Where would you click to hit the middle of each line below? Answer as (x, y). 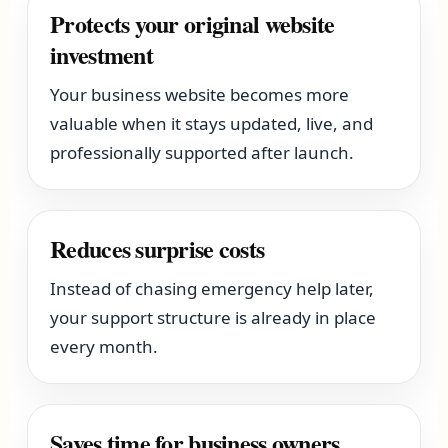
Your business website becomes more (200, 94)
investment (101, 54)
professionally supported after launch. (202, 152)
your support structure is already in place (213, 317)
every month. (104, 346)
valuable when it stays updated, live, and (212, 123)
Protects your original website (192, 23)
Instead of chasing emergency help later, (212, 288)
